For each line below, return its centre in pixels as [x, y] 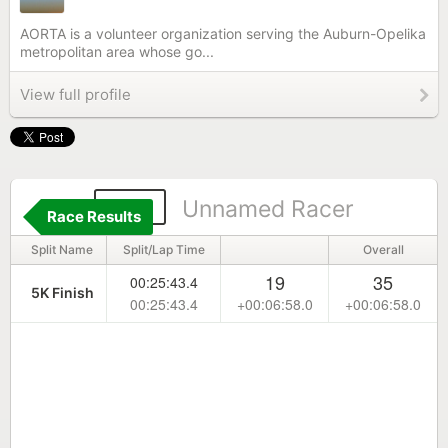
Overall [383, 249]
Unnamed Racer [268, 209]
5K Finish [62, 292]
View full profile [75, 94]
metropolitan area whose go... [117, 51]
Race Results [94, 216]
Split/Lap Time [163, 249]
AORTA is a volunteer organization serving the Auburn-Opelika [223, 33]
